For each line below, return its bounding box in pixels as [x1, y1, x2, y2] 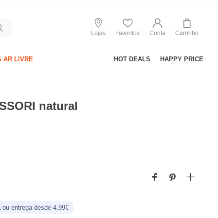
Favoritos [115, 29, 140, 36]
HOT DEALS [114, 55, 150, 63]
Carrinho [175, 29, 199, 36]
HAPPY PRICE [160, 55, 203, 63]
